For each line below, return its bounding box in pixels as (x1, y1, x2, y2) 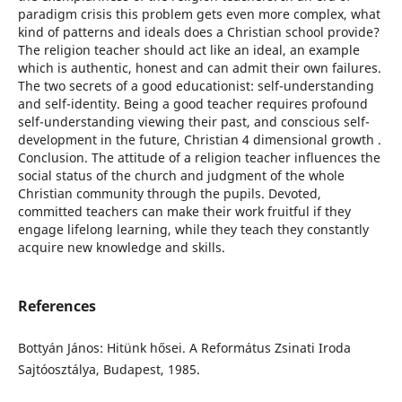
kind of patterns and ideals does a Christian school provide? (17, 23, 380, 41)
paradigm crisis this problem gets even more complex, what (17, 5, 380, 23)
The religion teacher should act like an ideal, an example (17, 41, 360, 59)
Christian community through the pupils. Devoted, (17, 185, 321, 203)
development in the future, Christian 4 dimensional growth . (17, 131, 381, 149)
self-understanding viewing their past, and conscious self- (17, 113, 370, 131)
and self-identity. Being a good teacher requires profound (17, 95, 368, 113)
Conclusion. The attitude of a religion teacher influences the (17, 149, 380, 167)
